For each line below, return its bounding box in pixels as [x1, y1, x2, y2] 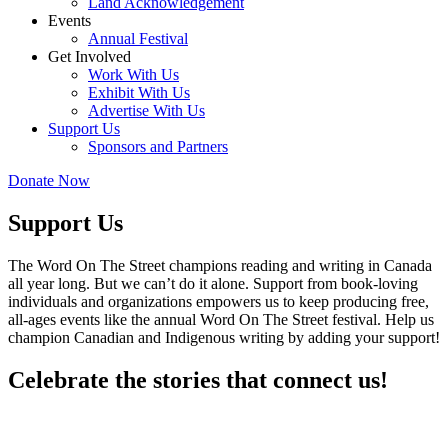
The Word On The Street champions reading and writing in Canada [8, 256, 432, 274]
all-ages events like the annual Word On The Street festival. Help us [8, 310, 434, 328]
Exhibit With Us [88, 84, 190, 101]
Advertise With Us [88, 102, 205, 119]
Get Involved [48, 48, 131, 65]
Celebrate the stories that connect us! [8, 366, 388, 393]
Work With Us [88, 66, 179, 83]
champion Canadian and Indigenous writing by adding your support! [8, 328, 440, 346]
